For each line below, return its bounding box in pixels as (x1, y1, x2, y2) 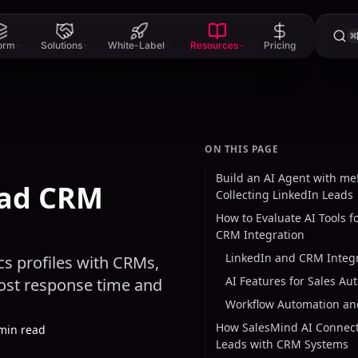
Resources (189, 39, 238, 51)
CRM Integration (216, 227, 304, 242)
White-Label (107, 39, 165, 51)
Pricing (263, 39, 296, 51)
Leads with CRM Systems (216, 336, 348, 352)
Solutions (40, 39, 82, 51)
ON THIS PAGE (205, 142, 279, 156)
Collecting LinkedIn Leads (216, 187, 353, 202)
